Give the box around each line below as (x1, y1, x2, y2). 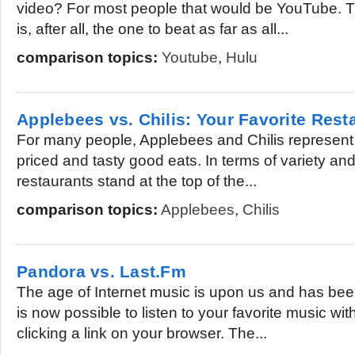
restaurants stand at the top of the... (17, 173, 257, 189)
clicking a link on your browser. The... (17, 325, 267, 342)
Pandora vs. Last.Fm (17, 262, 187, 281)
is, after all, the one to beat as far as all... (17, 21, 288, 37)
